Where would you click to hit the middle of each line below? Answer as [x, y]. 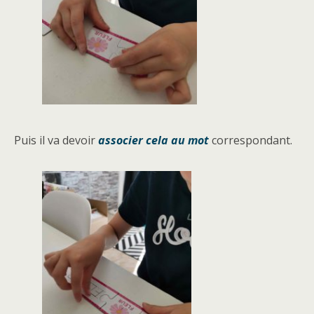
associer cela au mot [153, 140]
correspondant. [251, 140]
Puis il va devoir [56, 140]
